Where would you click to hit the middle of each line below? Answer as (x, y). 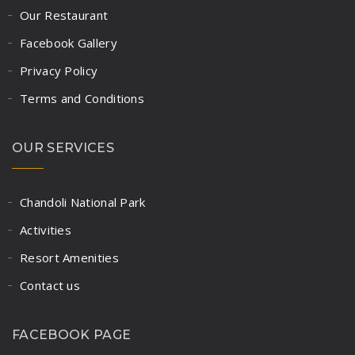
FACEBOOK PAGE (72, 334)
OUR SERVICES (63, 147)
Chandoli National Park (83, 202)
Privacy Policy (59, 70)
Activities (46, 229)
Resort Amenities (69, 257)
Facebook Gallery (69, 42)
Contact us (50, 285)
